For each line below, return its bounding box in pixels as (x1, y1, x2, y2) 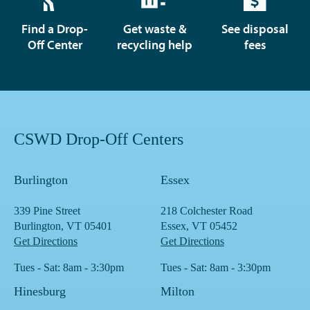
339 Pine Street (14, 205, 80, 217)
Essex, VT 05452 (161, 220, 237, 232)
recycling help (117, 37, 193, 53)
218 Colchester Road (161, 205, 253, 217)
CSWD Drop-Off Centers (14, 130, 183, 149)
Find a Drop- (21, 21, 89, 37)
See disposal (221, 21, 289, 37)
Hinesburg (14, 284, 66, 299)
